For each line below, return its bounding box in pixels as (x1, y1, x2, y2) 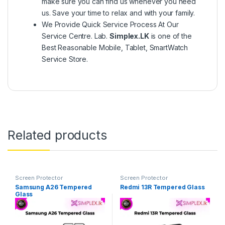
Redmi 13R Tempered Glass (120, 183, 205, 191)
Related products (8, 128, 107, 143)
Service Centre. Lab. (42, 32, 110, 41)
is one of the (149, 32, 192, 41)
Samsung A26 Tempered (15, 183, 92, 191)
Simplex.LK (109, 32, 149, 41)
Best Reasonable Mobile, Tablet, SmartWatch (42, 43, 188, 52)
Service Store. (42, 55, 88, 64)
